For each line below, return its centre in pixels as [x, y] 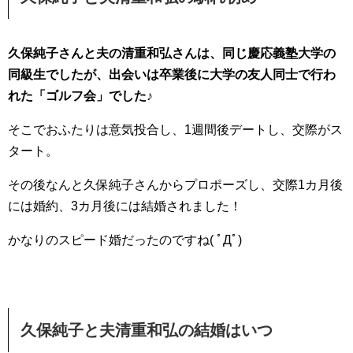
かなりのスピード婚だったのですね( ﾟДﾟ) [125, 240]
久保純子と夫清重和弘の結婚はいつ [147, 330]
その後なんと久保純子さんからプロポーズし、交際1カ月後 [175, 184]
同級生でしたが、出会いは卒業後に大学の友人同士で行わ [172, 74]
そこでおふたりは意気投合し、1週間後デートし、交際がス [175, 129]
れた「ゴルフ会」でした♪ [80, 95]
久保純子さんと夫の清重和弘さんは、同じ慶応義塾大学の [172, 53]
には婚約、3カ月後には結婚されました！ [125, 206]
